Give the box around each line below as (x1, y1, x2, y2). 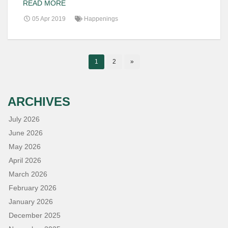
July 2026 (9, 115, 40, 124)
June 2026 (9, 129, 43, 137)
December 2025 (9, 211, 61, 220)
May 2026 (9, 142, 41, 151)
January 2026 (9, 197, 53, 206)
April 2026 (9, 156, 41, 165)
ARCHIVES (8, 95, 70, 109)
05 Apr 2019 (31, 15, 66, 23)
